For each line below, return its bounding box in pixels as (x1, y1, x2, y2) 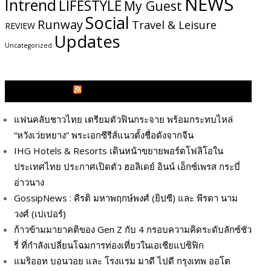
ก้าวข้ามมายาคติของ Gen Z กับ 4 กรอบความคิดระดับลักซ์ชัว (14, 223, 252, 235)
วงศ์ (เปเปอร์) (14, 207, 66, 220)
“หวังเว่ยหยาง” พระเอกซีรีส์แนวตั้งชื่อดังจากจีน (14, 128, 194, 141)
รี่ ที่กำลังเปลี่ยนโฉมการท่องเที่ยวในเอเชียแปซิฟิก (14, 238, 204, 251)
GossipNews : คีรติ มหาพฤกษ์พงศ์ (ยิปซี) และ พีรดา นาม (14, 191, 238, 204)
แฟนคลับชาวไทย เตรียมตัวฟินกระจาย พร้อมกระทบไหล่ (14, 113, 233, 125)
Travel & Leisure (132, 17, 217, 32)
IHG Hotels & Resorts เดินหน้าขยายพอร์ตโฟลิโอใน (14, 144, 223, 157)
